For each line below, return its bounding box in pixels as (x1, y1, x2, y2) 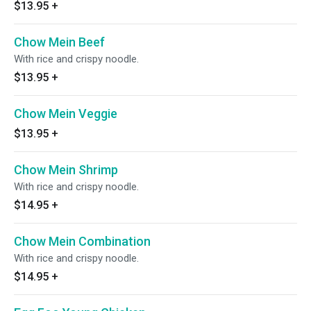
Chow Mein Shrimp (14, 162, 118, 177)
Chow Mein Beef (14, 35, 105, 49)
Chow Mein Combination (14, 234, 151, 249)
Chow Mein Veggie (14, 106, 117, 121)
